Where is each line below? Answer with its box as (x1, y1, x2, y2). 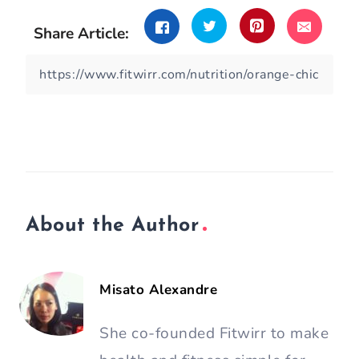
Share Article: (33, 22, 129, 44)
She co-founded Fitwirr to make (99, 323, 329, 345)
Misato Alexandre (99, 280, 217, 300)
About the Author (26, 215, 199, 236)
